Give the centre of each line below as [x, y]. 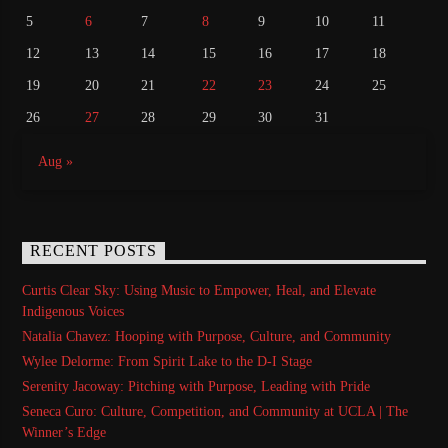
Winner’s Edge [64, 433]
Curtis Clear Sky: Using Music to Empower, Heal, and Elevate [199, 290]
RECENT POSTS [94, 251]
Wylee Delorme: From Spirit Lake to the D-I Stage [167, 362]
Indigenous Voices [73, 311]
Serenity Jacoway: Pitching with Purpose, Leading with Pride [196, 387]
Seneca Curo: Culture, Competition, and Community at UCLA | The [215, 412]
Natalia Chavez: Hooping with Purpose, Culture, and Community [207, 336]
